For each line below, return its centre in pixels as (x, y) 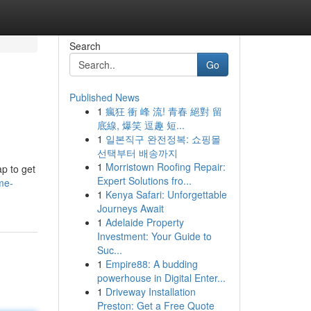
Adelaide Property (144, 222)
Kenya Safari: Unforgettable (166, 194)
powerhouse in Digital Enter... (161, 278)
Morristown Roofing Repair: (165, 167)
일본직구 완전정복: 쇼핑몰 (163, 139)
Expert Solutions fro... (144, 180)
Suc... (109, 250)
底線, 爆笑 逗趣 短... (141, 125)
